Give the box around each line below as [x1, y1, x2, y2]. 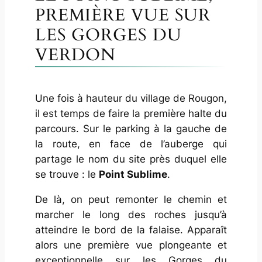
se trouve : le [35, 168, 99, 181]
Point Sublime [98, 168, 167, 181]
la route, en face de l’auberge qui [35, 138, 227, 150]
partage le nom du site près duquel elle [35, 153, 227, 166]
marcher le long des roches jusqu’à [35, 209, 227, 221]
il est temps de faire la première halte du [35, 108, 227, 120]
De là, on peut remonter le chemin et [35, 194, 227, 206]
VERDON [35, 43, 116, 67]
